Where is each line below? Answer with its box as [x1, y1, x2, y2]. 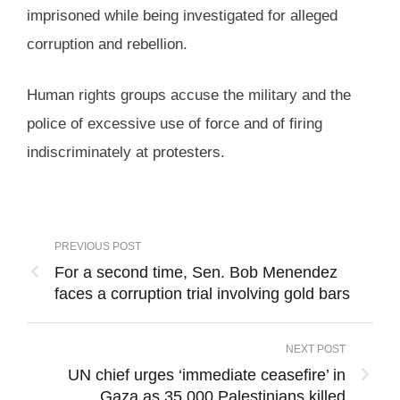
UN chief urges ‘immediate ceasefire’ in [68, 366, 346, 385]
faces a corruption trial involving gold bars [54, 285, 350, 304]
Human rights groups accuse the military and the [27, 87, 351, 104]
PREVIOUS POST [54, 240, 141, 254]
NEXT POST [286, 343, 346, 356]
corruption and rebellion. [27, 35, 187, 53]
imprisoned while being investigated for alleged [27, 6, 337, 24]
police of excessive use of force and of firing [27, 115, 322, 133]
